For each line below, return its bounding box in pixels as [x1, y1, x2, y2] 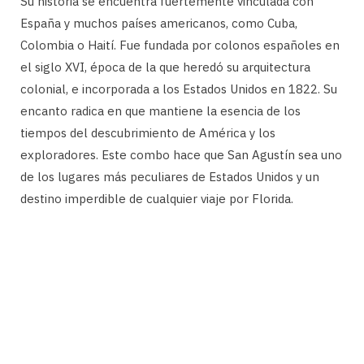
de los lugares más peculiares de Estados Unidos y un [20, 169, 319, 185]
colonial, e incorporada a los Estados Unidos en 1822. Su [20, 81, 337, 97]
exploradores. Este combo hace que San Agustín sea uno [20, 147, 342, 163]
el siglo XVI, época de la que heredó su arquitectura [20, 59, 310, 76]
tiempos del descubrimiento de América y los [20, 125, 275, 141]
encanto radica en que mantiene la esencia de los [20, 103, 301, 119]
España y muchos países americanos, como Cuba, [20, 15, 297, 32]
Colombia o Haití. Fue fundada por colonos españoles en [20, 37, 340, 54]
